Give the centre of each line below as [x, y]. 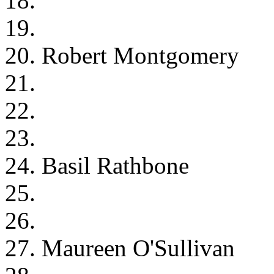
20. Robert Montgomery [122, 55]
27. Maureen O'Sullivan [120, 248]
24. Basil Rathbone [97, 165]
